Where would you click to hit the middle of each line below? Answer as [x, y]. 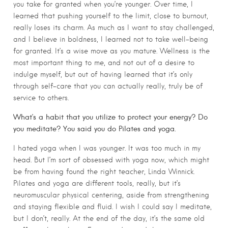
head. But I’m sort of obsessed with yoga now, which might [111, 160]
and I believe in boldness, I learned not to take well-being [111, 39]
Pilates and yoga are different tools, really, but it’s [97, 183]
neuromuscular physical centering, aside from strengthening [111, 195]
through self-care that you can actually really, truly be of [108, 86]
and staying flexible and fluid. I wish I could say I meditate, [112, 206]
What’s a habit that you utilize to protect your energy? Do [110, 117]
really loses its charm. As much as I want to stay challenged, [114, 27]
